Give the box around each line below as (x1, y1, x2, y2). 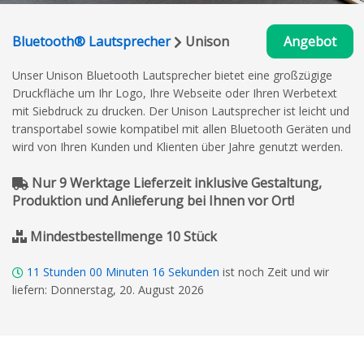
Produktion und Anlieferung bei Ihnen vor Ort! (12, 191, 294, 210)
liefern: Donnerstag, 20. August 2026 (12, 281, 204, 297)
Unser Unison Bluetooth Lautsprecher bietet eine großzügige (12, 67, 332, 83)
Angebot (284, 32, 336, 50)
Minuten (102, 263, 152, 279)
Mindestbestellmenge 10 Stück (30, 227, 217, 245)
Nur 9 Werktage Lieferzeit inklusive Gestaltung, (28, 173, 322, 192)
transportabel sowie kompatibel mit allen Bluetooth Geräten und (12, 120, 351, 136)
